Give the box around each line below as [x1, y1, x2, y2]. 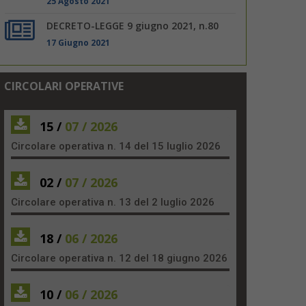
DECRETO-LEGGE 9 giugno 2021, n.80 [46, 18, 219, 32]
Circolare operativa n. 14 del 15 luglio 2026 [11, 139, 221, 152]
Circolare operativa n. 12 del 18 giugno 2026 [11, 251, 227, 264]
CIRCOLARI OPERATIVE [4, 78, 124, 94]
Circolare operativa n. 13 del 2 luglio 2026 [11, 195, 214, 208]
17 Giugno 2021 [46, 36, 111, 48]
